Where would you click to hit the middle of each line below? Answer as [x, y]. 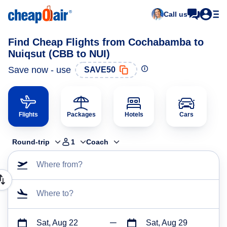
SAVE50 [100, 70]
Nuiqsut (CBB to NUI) [59, 54]
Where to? [55, 193]
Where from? [60, 164]
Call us [176, 14]
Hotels [134, 115]
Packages [81, 115]
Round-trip [31, 142]
